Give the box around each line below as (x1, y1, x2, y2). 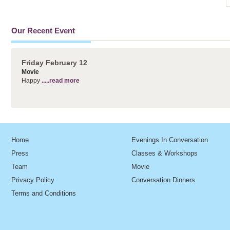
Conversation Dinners (131, 176, 195, 184)
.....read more (40, 77, 80, 85)
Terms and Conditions (11, 189, 76, 197)
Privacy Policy (11, 176, 54, 184)
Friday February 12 (22, 59, 87, 67)
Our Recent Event (11, 26, 75, 35)
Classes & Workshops (131, 149, 198, 157)
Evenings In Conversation (131, 136, 208, 144)
